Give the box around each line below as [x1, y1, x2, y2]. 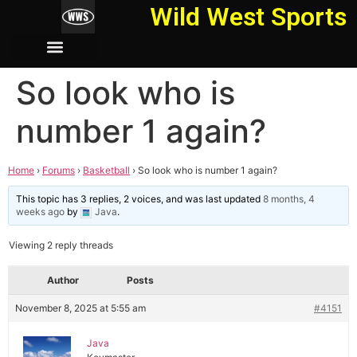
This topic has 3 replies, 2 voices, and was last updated [16, 193, 264, 205]
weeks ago [16, 206, 65, 218]
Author [47, 274, 79, 286]
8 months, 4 [263, 193, 316, 205]
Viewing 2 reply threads [9, 239, 113, 251]
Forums [42, 164, 75, 176]
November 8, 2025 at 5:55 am [15, 302, 146, 314]
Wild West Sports [149, 2, 347, 32]
